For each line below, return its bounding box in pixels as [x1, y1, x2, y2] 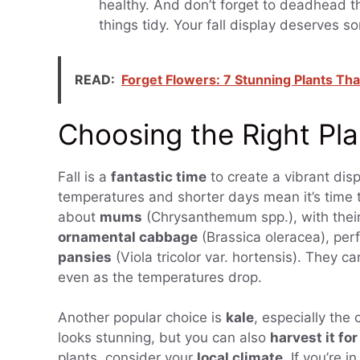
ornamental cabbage [58, 228, 198, 245]
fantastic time [111, 168, 207, 185]
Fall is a [58, 168, 111, 185]
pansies [58, 248, 112, 265]
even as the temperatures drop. [58, 268, 262, 285]
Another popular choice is [58, 309, 226, 326]
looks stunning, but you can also [58, 329, 270, 346]
